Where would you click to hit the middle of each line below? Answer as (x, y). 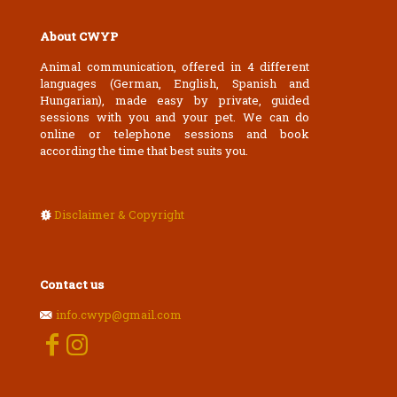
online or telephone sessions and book (175, 134)
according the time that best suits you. (144, 151)
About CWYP (79, 36)
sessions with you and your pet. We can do (175, 117)
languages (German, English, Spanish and (175, 83)
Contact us (72, 284)
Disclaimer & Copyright (119, 214)
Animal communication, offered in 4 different (175, 66)
